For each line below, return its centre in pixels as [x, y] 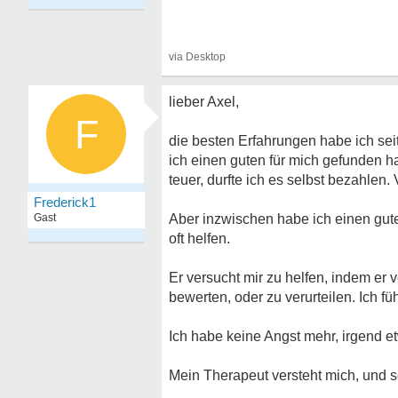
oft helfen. [199, 239]
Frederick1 [65, 202]
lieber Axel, [204, 102]
